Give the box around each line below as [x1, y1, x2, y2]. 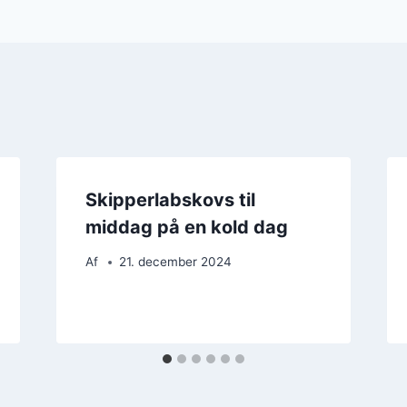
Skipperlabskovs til [84, 188, 255, 211]
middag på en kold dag [84, 215, 288, 238]
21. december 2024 [118, 254, 232, 270]
